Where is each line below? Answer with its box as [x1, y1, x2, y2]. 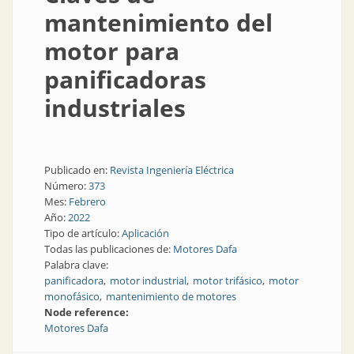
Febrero [69, 194, 106, 209]
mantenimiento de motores [106, 289, 236, 303]
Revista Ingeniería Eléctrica [110, 163, 234, 177]
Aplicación [122, 226, 169, 240]
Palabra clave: [44, 258, 111, 272]
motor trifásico [193, 273, 262, 288]
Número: [44, 179, 88, 193]
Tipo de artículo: [44, 226, 122, 240]
